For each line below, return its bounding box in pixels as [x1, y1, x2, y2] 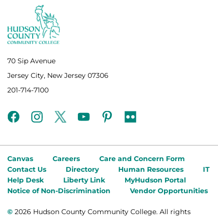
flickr [124, 112, 145, 122]
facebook [7, 112, 44, 122]
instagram [31, 112, 73, 122]
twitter [54, 112, 83, 122]
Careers [53, 154, 80, 163]
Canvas [7, 154, 33, 163]
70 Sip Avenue [7, 56, 55, 65]
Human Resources [118, 164, 183, 174]
